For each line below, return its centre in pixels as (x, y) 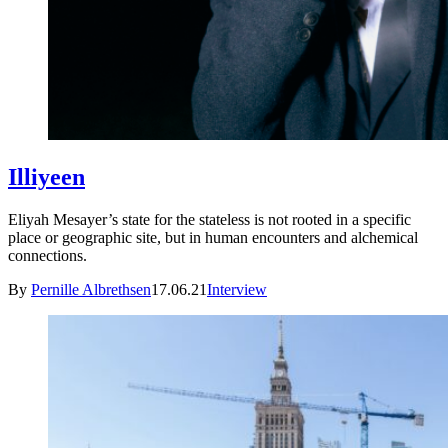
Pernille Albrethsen (91, 289)
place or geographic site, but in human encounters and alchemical (213, 237)
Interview (237, 289)
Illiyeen (46, 176)
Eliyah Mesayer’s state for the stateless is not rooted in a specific (209, 219)
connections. (47, 255)
